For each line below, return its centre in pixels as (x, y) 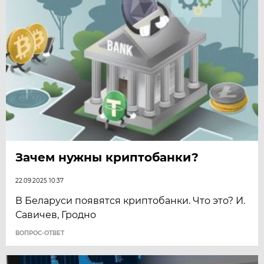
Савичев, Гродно (56, 215)
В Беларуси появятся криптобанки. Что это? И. (131, 201)
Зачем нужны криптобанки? (107, 158)
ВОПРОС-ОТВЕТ (40, 233)
